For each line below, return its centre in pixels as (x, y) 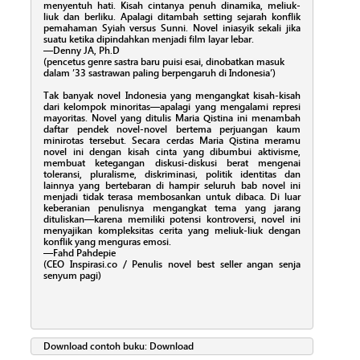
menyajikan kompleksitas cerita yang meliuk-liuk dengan (172, 230)
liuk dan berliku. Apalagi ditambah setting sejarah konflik (172, 16)
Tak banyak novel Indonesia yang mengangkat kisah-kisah (172, 95)
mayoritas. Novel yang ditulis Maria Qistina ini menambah (172, 118)
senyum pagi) (72, 275)
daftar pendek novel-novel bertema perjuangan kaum (172, 129)
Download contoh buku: (96, 346)
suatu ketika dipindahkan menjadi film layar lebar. (149, 39)
